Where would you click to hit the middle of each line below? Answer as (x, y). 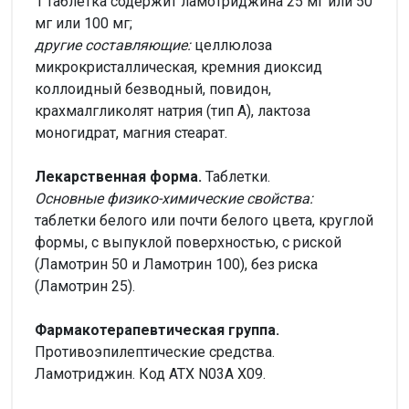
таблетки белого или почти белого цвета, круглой (204, 220)
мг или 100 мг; (84, 23)
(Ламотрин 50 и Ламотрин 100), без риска (176, 264)
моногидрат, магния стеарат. (131, 132)
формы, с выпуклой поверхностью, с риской (188, 242)
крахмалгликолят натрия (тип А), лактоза (173, 110)
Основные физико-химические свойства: (174, 198)
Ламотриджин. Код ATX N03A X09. (150, 373)
